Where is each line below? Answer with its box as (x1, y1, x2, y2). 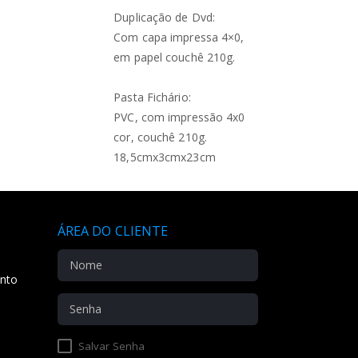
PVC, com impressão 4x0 (113, 109, 245, 125)
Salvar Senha (75, 338, 145, 353)
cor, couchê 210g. (113, 129, 207, 145)
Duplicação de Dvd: (113, 10, 216, 25)
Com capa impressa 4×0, (113, 30, 245, 45)
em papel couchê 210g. (113, 50, 236, 65)
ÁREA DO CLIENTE (57, 221, 169, 240)
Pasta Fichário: (113, 89, 191, 105)
